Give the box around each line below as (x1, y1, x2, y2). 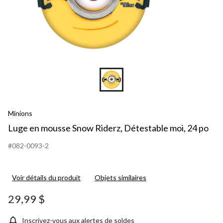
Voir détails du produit (12, 173, 81, 182)
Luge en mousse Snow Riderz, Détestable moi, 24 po (8, 122, 209, 133)
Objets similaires (95, 173, 146, 182)
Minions (8, 109, 32, 117)
